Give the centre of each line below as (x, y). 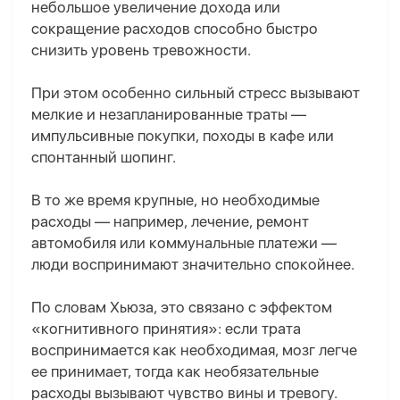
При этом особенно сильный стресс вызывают (196, 93)
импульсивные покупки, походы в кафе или (183, 136)
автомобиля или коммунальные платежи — (184, 243)
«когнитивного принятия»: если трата (166, 329)
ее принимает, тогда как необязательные (175, 372)
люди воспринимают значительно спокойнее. (193, 265)
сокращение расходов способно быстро (175, 29)
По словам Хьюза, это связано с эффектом (182, 308)
